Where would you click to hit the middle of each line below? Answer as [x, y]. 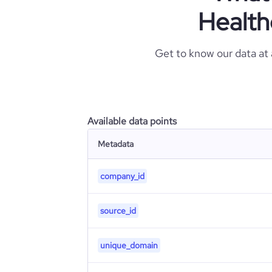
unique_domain [129, 245]
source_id [118, 211]
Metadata [116, 144]
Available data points [132, 121]
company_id [122, 176]
